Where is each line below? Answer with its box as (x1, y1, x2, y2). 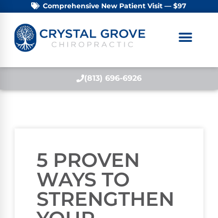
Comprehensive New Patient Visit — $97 (42, 1, 186, 10)
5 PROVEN (36, 147, 140, 172)
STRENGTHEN (36, 186, 174, 211)
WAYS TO (36, 167, 130, 191)
